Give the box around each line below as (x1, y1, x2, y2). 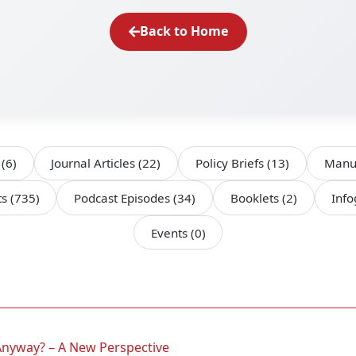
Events (150, 224, 191, 241)
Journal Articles (51, 155, 139, 172)
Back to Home (139, 22, 228, 41)
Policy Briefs (195, 155, 267, 172)
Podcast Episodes (74, 189, 174, 206)
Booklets (230, 189, 282, 206)
